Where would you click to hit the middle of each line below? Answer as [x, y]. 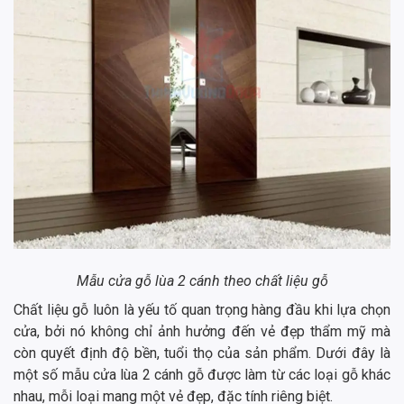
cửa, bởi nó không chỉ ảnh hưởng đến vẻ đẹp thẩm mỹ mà [202, 332]
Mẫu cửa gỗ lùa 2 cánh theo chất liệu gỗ [202, 281]
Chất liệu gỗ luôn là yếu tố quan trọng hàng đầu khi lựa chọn [202, 310]
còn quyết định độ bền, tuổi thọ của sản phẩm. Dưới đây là [202, 353]
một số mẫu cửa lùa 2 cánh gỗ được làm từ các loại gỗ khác [202, 375]
